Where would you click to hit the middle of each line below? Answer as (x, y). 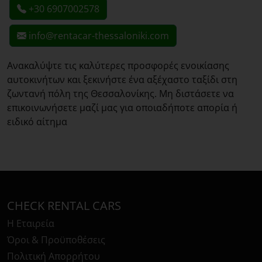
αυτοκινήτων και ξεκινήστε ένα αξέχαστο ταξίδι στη (122, 80)
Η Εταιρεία (31, 224)
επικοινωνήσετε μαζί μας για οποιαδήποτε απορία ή (122, 108)
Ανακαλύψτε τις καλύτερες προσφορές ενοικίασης (118, 66)
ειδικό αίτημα (37, 122)
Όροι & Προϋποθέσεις (56, 240)
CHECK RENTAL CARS (64, 206)
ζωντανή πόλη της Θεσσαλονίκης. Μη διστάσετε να (120, 94)
